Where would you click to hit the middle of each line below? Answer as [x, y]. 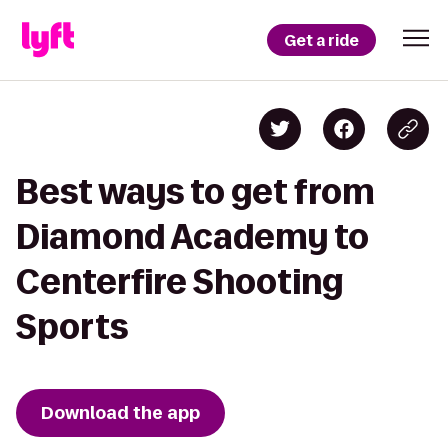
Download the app [120, 413]
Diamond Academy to [192, 236]
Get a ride [321, 40]
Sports [72, 326]
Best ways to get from [195, 191]
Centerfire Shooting [179, 281]
